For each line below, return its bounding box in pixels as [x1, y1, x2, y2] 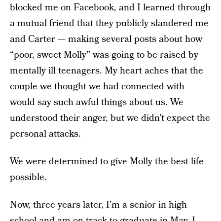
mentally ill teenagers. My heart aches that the [10, 64, 203, 77]
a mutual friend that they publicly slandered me [10, 17, 209, 30]
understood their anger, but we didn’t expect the [10, 111, 210, 125]
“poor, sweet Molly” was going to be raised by [10, 48, 198, 62]
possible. [10, 171, 47, 184]
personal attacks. [10, 127, 81, 141]
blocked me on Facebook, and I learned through [10, 1, 211, 14]
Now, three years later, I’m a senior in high [10, 198, 187, 212]
